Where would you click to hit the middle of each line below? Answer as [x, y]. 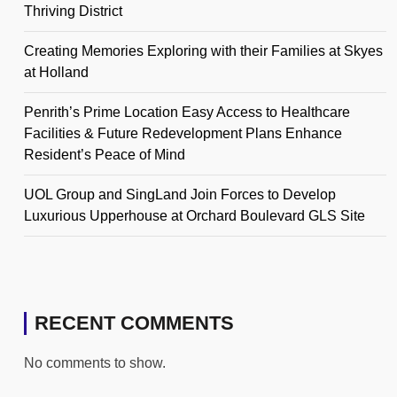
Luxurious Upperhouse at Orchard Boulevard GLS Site [195, 216]
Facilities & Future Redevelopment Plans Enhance [183, 134]
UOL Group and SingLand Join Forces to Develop [180, 195]
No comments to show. [95, 363]
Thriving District [73, 12]
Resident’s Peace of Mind [105, 155]
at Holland [56, 73]
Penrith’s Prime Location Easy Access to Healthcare [187, 113]
